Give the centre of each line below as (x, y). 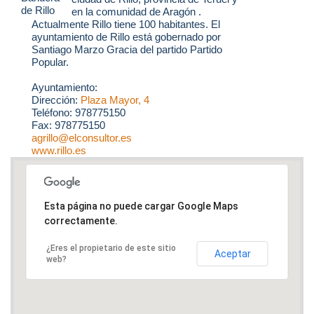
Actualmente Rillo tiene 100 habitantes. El (126, 25)
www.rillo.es (59, 151)
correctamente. (81, 220)
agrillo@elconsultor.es (82, 138)
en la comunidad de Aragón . (136, 12)
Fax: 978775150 (68, 125)
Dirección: (56, 100)
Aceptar (232, 253)
